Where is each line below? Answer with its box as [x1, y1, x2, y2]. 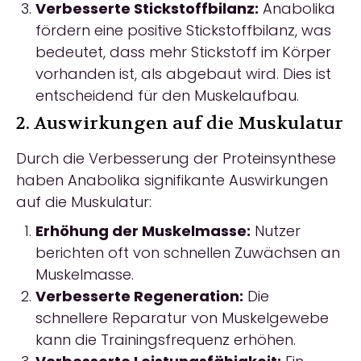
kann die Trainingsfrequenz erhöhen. [35, 330, 296, 350]
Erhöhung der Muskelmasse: [35, 221, 251, 241]
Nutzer [251, 221, 301, 241]
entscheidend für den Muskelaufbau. [35, 85, 299, 106]
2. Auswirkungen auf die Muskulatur [16, 112, 343, 135]
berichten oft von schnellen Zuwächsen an [35, 243, 340, 263]
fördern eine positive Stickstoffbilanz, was [35, 20, 331, 40]
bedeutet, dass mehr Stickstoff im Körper [35, 42, 331, 62]
